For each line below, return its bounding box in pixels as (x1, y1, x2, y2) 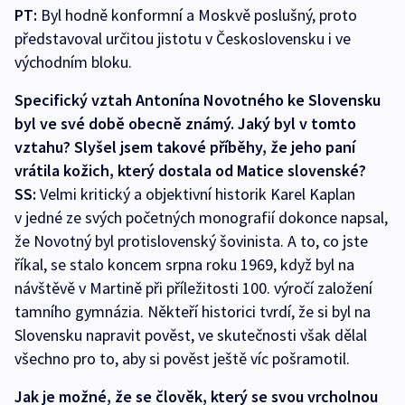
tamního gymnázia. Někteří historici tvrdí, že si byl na (14, 301, 371, 323)
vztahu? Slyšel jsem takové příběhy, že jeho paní (14, 137, 355, 158)
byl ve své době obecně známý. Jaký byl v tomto (14, 113, 356, 135)
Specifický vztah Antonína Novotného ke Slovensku (14, 89, 381, 111)
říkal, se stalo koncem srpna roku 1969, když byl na (14, 254, 354, 276)
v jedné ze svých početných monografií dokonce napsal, (14, 207, 388, 229)
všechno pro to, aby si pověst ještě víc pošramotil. (14, 348, 350, 370)
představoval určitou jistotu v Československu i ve (14, 28, 351, 50)
